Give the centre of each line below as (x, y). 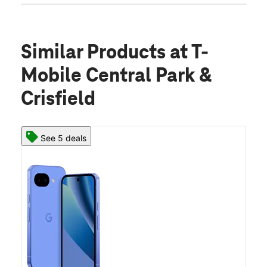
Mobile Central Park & (116, 77)
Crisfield (58, 100)
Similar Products (95, 53)
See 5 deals (63, 138)
